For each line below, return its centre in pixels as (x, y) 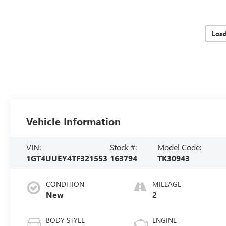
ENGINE (165, 220)
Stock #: (123, 147)
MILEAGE (167, 184)
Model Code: (180, 147)
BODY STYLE (66, 220)
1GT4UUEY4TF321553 (67, 158)
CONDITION (65, 184)
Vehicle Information (74, 121)
